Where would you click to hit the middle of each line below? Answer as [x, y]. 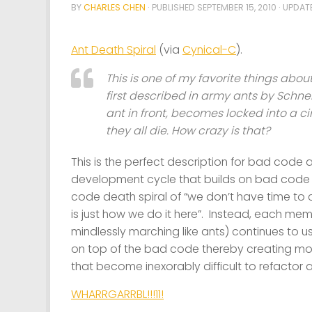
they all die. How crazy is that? [188, 130]
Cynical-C [209, 49]
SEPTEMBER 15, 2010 [237, 8]
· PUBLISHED [172, 8]
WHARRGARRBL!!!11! [117, 295]
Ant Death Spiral [114, 49]
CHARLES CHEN [115, 8]
